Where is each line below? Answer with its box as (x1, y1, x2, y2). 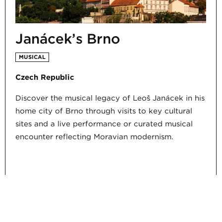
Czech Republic (15, 73, 74, 82)
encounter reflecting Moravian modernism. (15, 132, 173, 142)
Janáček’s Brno (15, 30, 120, 48)
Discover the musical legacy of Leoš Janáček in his (15, 94, 205, 103)
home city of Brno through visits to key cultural (15, 107, 192, 116)
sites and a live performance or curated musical (15, 119, 193, 129)
